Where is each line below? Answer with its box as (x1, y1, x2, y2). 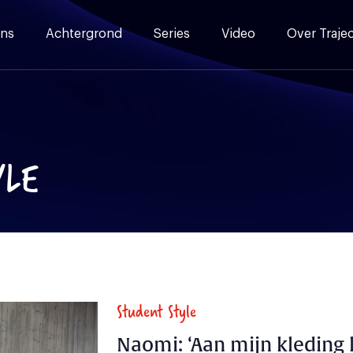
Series (154, 28, 190, 40)
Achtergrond (46, 28, 122, 40)
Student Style (117, 297, 196, 325)
